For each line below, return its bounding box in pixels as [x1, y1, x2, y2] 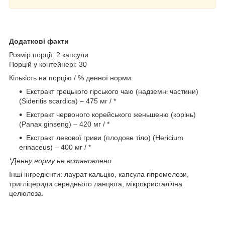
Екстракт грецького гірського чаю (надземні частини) [26, 87, 198, 95]
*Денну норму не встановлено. [9, 156, 114, 165]
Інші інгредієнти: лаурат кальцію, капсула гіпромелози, [9, 170, 189, 178]
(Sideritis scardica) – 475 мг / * [19, 96, 116, 105]
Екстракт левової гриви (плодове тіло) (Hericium [26, 133, 183, 142]
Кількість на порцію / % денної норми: [9, 73, 133, 82]
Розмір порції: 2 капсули [9, 50, 88, 59]
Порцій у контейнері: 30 [9, 60, 87, 68]
